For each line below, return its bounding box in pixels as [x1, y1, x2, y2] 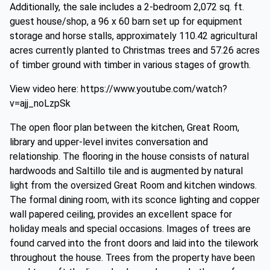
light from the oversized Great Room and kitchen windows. [10, 180, 257, 191]
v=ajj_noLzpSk [10, 98, 71, 109]
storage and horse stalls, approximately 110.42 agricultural [10, 30, 257, 42]
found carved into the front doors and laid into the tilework [10, 237, 259, 249]
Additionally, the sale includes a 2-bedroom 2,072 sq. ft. [10, 1, 244, 13]
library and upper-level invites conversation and [10, 136, 208, 148]
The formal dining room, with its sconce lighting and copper [10, 194, 260, 206]
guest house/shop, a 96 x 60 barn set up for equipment [10, 16, 242, 27]
